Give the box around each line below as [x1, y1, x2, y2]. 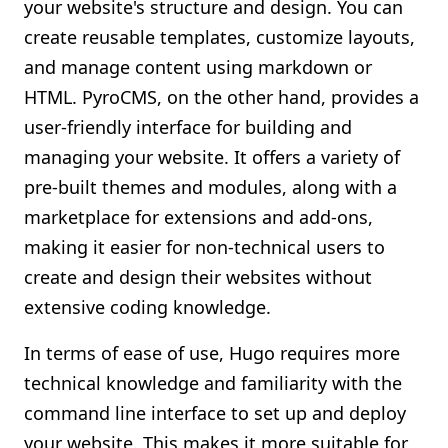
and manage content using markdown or [24, 55, 372, 79]
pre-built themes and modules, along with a [24, 175, 397, 199]
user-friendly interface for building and [24, 115, 352, 139]
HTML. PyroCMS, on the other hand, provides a [24, 85, 419, 109]
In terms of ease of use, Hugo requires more [24, 341, 400, 365]
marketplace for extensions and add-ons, [24, 205, 373, 229]
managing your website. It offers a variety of [24, 145, 400, 169]
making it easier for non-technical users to [24, 235, 385, 259]
